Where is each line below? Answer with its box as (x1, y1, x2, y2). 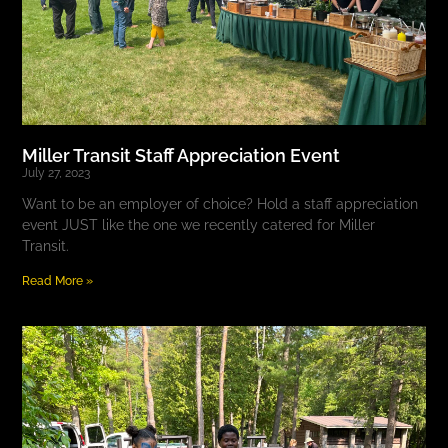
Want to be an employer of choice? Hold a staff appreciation (22, 196, 419, 213)
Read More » (22, 274, 94, 289)
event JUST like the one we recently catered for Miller (22, 217, 376, 234)
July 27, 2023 (22, 166, 91, 181)
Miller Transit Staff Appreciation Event (22, 145, 341, 167)
